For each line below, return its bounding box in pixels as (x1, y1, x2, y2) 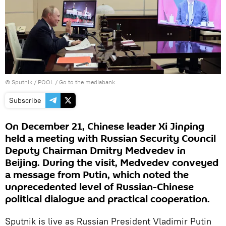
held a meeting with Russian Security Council (5, 132, 216, 146)
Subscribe (9, 96, 41, 105)
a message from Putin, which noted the (5, 168, 189, 183)
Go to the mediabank (59, 78, 115, 86)
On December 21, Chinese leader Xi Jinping (5, 120, 204, 134)
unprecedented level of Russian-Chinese (5, 180, 194, 195)
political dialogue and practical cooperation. (5, 192, 210, 207)
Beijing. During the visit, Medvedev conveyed (5, 156, 218, 171)
